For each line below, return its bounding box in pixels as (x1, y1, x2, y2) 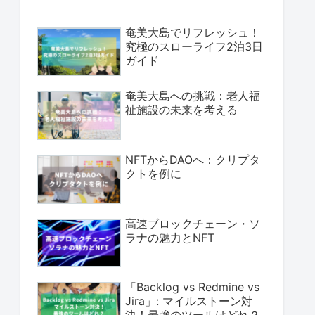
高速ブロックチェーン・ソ (125, 216, 260, 231)
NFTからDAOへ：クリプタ (125, 152, 260, 167)
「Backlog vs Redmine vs (125, 280, 259, 295)
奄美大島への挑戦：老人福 (125, 89, 260, 103)
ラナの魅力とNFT (125, 230, 214, 245)
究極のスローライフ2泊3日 (125, 39, 263, 53)
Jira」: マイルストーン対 (125, 294, 252, 309)
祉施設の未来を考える (125, 103, 238, 117)
